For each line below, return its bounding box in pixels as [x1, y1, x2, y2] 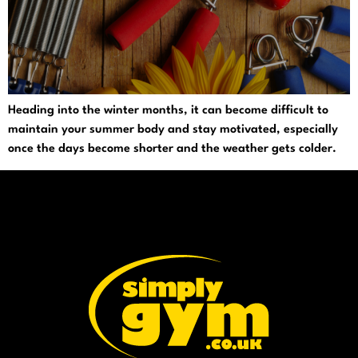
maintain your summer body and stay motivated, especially [8, 123, 338, 136]
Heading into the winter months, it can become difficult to [8, 104, 328, 117]
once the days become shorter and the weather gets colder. [8, 142, 336, 155]
